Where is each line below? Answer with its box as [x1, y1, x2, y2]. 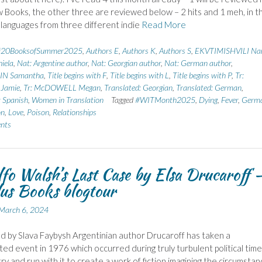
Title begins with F [47, 70, 106, 80]
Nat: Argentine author [16, 57, 88, 68]
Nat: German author [164, 57, 231, 68]
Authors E [85, 45, 119, 56]
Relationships [52, 106, 96, 117]
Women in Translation [31, 94, 104, 105]
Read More [141, 19, 186, 30]
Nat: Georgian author [91, 57, 161, 68]
